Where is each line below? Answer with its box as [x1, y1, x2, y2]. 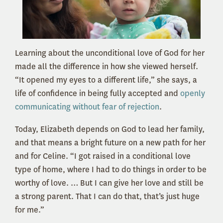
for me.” [15, 204, 44, 215]
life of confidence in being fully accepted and [15, 88, 180, 99]
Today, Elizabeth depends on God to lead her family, [15, 123, 205, 134]
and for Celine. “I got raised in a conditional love [15, 150, 191, 161]
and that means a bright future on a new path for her [15, 137, 206, 148]
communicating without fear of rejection [15, 101, 159, 112]
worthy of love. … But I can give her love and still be [15, 177, 204, 188]
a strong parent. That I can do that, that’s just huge [15, 191, 200, 202]
